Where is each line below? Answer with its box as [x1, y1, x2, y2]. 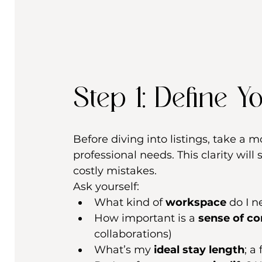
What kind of [94, 196, 166, 209]
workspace [166, 196, 226, 209]
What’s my [94, 243, 154, 257]
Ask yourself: [73, 180, 139, 194]
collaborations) [94, 227, 172, 241]
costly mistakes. [73, 164, 157, 178]
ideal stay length [154, 243, 244, 257]
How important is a [94, 212, 198, 225]
